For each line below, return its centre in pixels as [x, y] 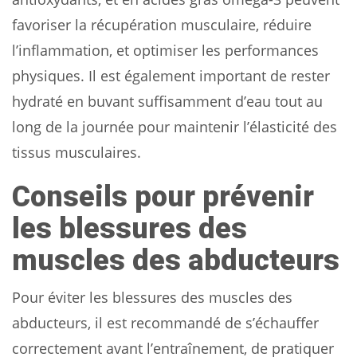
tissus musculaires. [76, 152]
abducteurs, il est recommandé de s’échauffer [165, 322]
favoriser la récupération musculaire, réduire [162, 24]
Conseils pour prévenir [163, 196]
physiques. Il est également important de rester [171, 75]
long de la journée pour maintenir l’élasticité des [175, 126]
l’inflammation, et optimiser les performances [165, 50]
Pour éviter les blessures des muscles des [152, 297]
